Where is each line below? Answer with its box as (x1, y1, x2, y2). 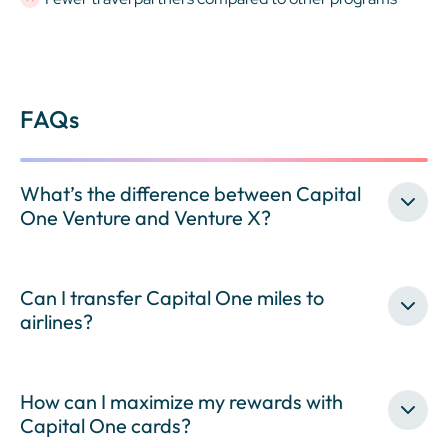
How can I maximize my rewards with (20, 388, 343, 414)
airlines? (20, 308, 93, 334)
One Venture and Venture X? (20, 204, 271, 230)
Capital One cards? (20, 412, 191, 438)
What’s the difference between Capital (20, 180, 361, 206)
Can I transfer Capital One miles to (20, 284, 324, 310)
